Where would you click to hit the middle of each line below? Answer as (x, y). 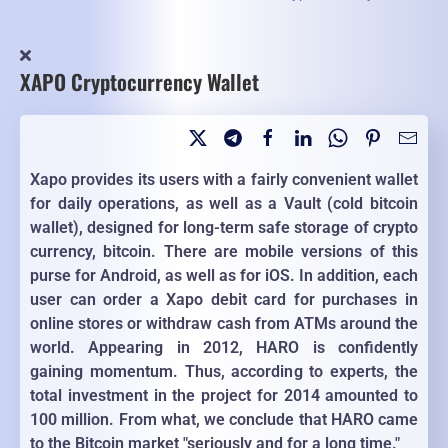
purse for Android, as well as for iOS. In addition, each (224, 276)
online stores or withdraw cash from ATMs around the (224, 324)
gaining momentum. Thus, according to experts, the (224, 372)
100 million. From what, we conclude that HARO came (224, 420)
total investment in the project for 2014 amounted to (224, 396)
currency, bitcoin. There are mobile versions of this (224, 252)
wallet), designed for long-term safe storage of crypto (224, 228)
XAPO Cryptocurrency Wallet (139, 82)
